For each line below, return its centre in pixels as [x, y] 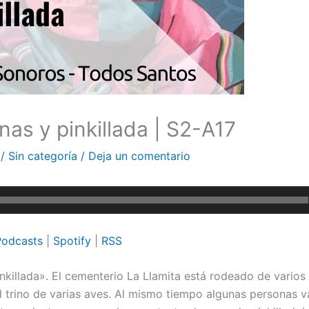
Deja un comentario [139, 156]
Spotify [72, 240]
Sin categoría [43, 156]
